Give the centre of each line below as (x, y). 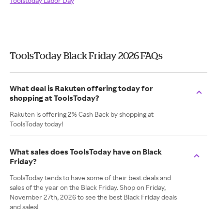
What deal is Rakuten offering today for (81, 88)
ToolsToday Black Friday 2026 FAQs (86, 55)
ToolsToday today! (37, 124)
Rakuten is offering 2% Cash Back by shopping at (82, 114)
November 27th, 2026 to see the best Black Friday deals (93, 197)
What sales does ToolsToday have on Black (86, 152)
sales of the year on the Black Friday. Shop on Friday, (88, 187)
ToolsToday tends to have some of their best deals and (90, 178)
